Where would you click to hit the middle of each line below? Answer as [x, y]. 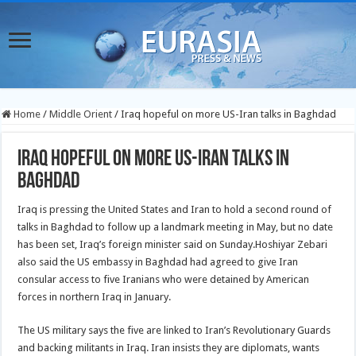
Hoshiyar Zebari [292, 244]
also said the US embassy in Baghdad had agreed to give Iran [158, 262]
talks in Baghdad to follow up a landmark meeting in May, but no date [176, 227]
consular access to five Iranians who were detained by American [164, 279]
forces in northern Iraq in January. [95, 297]
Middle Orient [81, 114]
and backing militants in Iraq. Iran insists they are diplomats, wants [169, 348]
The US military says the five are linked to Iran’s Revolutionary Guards [174, 330]
